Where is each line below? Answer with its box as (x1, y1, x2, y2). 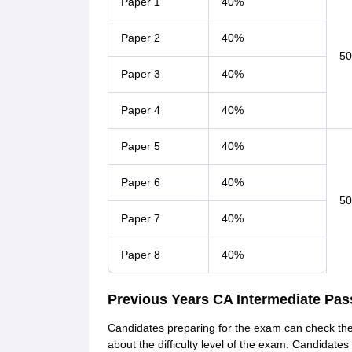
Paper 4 (120, 104, 160, 116)
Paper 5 (120, 140, 160, 152)
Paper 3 (120, 68, 160, 80)
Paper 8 (120, 248, 160, 261)
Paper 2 (120, 31, 160, 44)
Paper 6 (120, 176, 160, 189)
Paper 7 (120, 212, 160, 225)
